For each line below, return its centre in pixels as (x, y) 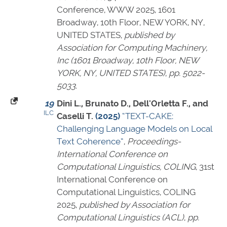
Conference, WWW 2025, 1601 (116, 10)
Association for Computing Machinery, (132, 48)
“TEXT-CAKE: (148, 116)
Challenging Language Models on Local (135, 129)
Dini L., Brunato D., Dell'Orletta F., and (133, 104)
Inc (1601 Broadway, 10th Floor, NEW (128, 61)
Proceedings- (154, 142)
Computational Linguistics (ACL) (120, 218)
